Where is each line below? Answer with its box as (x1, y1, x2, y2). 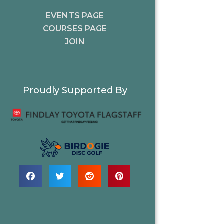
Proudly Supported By (22, 84, 127, 96)
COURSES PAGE (43, 23, 107, 33)
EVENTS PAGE (46, 10, 104, 20)
